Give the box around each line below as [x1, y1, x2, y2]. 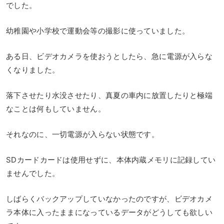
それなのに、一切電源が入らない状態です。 [6, 129, 159, 139]
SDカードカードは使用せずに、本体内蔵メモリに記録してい [6, 155, 216, 165]
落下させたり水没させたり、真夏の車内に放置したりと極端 [6, 90, 213, 100]
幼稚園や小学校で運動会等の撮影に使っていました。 [6, 26, 190, 36]
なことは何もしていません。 [6, 104, 105, 114]
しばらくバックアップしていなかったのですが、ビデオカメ [6, 194, 213, 204]
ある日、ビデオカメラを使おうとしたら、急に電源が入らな [6, 51, 213, 61]
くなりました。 [6, 65, 60, 75]
